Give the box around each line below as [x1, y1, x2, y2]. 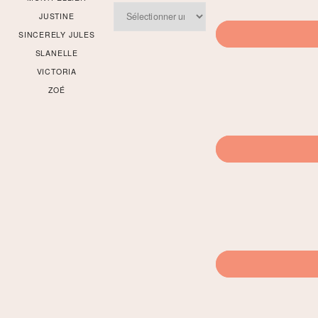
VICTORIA [36, 66, 77, 77]
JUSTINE [39, 11, 75, 21]
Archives [112, 3, 149, 16]
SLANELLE [35, 48, 78, 58]
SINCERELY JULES [18, 29, 95, 40]
